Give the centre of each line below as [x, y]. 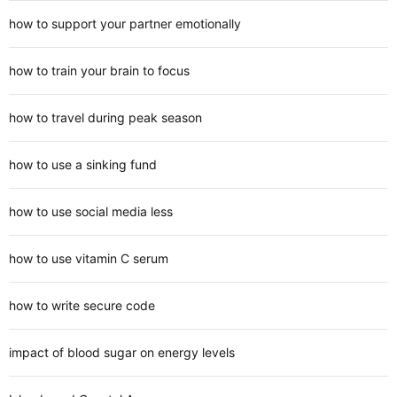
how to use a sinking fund [83, 165]
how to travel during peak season [105, 118]
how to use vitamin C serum [89, 259]
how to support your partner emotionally [125, 24]
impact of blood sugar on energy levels [122, 353]
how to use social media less [91, 212]
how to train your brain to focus [99, 71]
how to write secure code [82, 306]
